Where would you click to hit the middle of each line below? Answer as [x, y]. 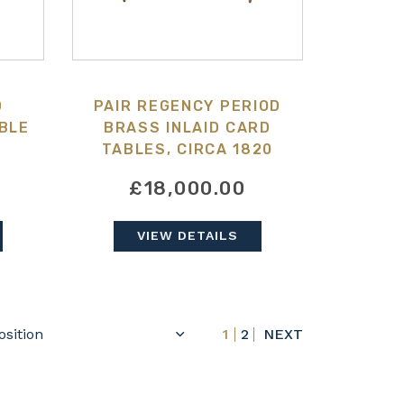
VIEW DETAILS [187, 236]
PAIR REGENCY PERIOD [188, 106]
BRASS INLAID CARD [187, 128]
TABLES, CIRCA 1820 [188, 150]
